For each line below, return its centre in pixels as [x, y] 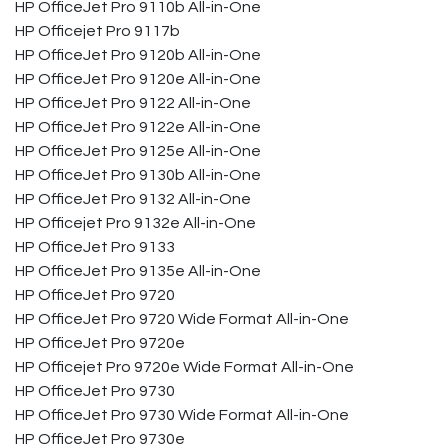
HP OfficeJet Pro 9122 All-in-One [133, 103]
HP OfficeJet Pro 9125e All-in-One [138, 151]
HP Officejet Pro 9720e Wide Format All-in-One [184, 367]
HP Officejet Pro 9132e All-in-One [135, 223]
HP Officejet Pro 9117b [97, 31]
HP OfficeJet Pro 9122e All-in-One [138, 127]
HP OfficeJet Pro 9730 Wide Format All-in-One [182, 415]
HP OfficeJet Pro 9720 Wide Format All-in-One [182, 319]
